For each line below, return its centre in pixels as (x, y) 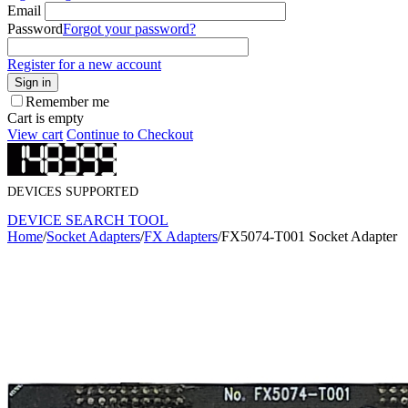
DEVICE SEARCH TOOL (88, 220)
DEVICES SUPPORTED (73, 192)
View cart (35, 134)
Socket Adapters (93, 237)
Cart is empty (46, 118)
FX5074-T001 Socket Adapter (309, 237)
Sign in (33, 82)
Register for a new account (84, 64)
